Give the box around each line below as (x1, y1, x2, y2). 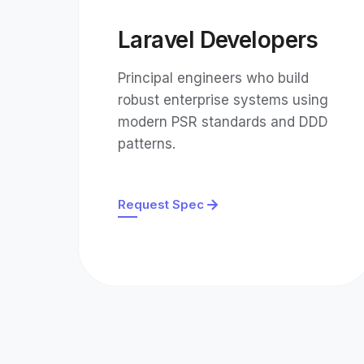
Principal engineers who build (118, 70, 309, 86)
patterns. (118, 136, 175, 152)
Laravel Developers (118, 26, 318, 54)
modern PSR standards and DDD (118, 114, 328, 130)
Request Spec (118, 197, 204, 212)
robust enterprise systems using (118, 92, 328, 108)
